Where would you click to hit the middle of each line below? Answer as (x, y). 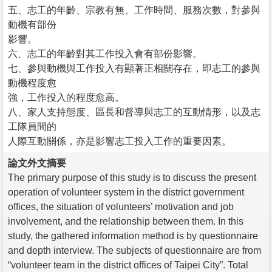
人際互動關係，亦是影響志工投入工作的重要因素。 (120, 141)
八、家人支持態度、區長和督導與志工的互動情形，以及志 (134, 112)
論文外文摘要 (37, 163)
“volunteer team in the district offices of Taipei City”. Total (128, 265)
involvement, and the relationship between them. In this (126, 221)
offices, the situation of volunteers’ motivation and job (121, 206)
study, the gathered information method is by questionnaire (133, 236)
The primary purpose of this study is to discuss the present (132, 177)
